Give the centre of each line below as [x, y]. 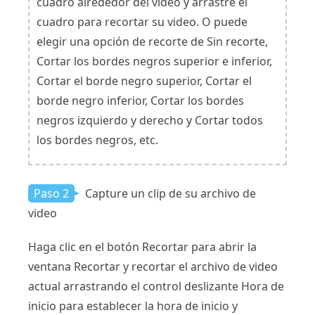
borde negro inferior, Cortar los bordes [140, 101]
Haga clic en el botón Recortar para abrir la [142, 247]
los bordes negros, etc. [97, 140]
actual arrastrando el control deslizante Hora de [156, 287]
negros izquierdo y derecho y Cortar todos [150, 121]
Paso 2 [51, 194]
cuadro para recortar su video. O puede [142, 22]
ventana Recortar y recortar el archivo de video [153, 267]
